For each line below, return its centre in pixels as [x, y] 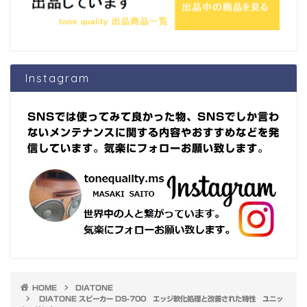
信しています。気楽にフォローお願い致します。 [148, 149]
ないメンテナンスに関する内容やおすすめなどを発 [153, 133]
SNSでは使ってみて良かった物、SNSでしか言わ [153, 117]
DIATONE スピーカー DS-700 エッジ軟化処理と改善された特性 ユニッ [161, 298]
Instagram [58, 78]
